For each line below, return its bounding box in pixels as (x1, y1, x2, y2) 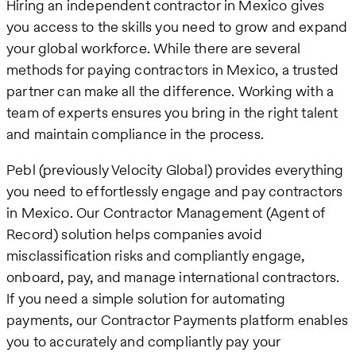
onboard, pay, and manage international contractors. (6, 267, 340, 288)
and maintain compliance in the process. (6, 124, 265, 145)
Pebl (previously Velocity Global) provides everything (6, 160, 344, 180)
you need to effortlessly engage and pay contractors (6, 181, 343, 202)
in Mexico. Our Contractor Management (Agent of (6, 203, 326, 223)
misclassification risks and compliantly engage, (6, 246, 305, 266)
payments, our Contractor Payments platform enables (6, 310, 348, 331)
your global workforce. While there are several (6, 38, 301, 59)
